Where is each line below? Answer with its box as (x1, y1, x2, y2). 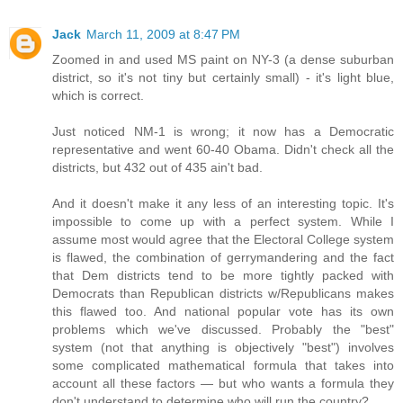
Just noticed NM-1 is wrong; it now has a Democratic (52, 123, 394, 139)
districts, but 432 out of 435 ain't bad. (52, 159, 263, 175)
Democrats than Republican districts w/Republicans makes (52, 285, 394, 300)
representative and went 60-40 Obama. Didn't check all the (52, 141, 394, 157)
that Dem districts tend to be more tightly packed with (52, 267, 394, 282)
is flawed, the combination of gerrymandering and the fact (52, 249, 394, 264)
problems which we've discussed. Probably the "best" (52, 321, 394, 336)
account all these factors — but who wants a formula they (52, 375, 394, 390)
